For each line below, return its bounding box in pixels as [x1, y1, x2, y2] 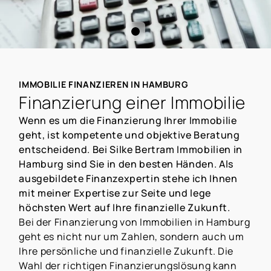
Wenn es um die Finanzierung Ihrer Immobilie [19, 114, 237, 128]
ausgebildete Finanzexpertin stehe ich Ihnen [19, 172, 238, 186]
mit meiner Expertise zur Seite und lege [19, 186, 212, 200]
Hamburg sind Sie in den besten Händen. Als [19, 157, 234, 171]
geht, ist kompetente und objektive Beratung [19, 128, 240, 142]
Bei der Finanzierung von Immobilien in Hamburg [19, 215, 250, 229]
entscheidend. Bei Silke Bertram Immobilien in [19, 143, 243, 157]
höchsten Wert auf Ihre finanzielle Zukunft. [19, 201, 230, 215]
